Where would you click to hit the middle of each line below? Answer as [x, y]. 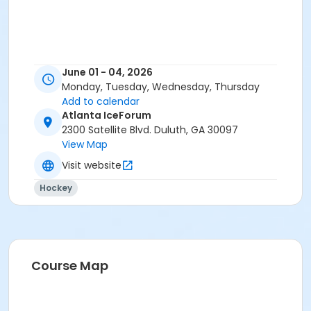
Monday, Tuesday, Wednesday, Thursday [161, 87]
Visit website [92, 165]
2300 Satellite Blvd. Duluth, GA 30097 [150, 130]
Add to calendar [101, 102]
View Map [85, 145]
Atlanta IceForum [107, 116]
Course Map [70, 266]
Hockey [56, 188]
